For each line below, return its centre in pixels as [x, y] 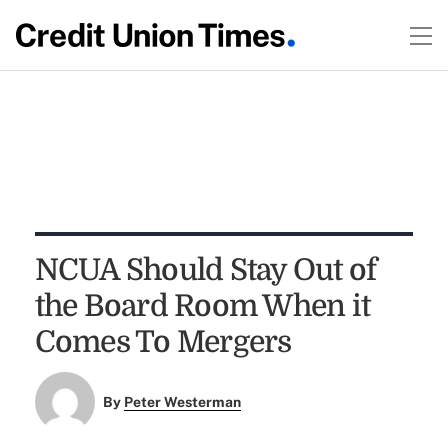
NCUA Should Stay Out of [205, 270]
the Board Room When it [202, 306]
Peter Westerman [183, 402]
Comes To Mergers [163, 342]
